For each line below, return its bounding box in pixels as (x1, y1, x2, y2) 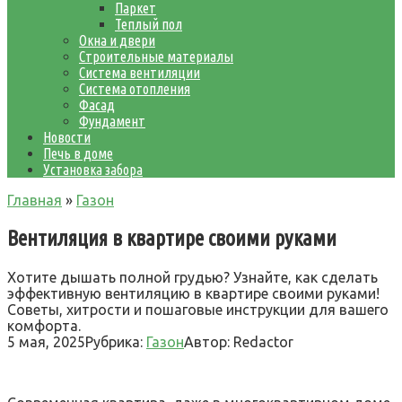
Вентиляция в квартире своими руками (7, 225, 336, 250)
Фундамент (79, 113, 145, 129)
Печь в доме (43, 145, 113, 162)
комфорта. (7, 317, 81, 334)
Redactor (233, 333, 293, 350)
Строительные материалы (79, 48, 233, 65)
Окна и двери (79, 32, 155, 48)
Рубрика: (85, 333, 143, 350)
